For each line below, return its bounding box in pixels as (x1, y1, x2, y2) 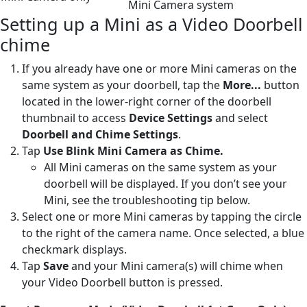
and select (215, 110, 268, 125)
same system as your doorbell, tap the (22, 77, 223, 93)
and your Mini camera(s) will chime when (69, 258, 283, 273)
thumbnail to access (22, 110, 129, 125)
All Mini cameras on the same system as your (44, 159, 277, 175)
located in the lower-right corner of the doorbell (22, 93, 271, 109)
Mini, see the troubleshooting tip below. (44, 192, 250, 208)
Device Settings (129, 110, 215, 125)
